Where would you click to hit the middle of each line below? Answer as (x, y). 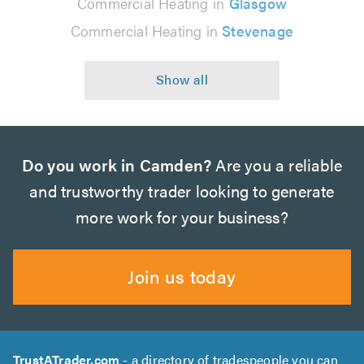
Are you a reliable (277, 164)
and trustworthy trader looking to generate (182, 190)
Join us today (182, 275)
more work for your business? (182, 216)
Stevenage (258, 30)
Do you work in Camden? (117, 164)
